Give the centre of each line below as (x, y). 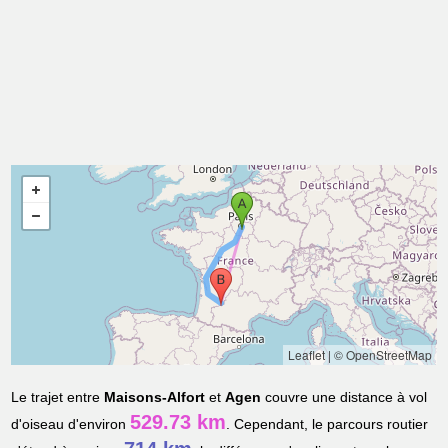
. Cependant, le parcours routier (327, 424)
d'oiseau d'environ (71, 424)
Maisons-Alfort (155, 397)
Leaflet (306, 355)
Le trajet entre (58, 397)
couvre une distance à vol (344, 397)
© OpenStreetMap (382, 355)
